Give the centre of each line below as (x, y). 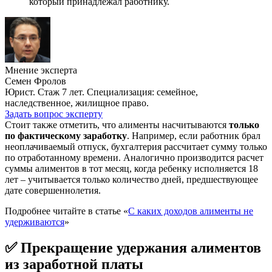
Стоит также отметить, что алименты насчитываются (117, 125)
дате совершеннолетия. (53, 191)
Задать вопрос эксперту (54, 114)
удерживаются (35, 222)
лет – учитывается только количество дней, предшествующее (131, 180)
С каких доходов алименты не (191, 211)
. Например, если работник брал (194, 136)
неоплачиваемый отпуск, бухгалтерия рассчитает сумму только (136, 147)
